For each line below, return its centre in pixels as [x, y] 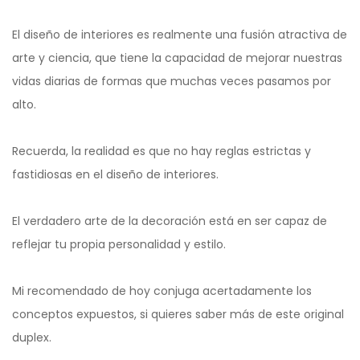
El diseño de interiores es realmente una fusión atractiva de [180, 34]
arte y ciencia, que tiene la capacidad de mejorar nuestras [177, 57]
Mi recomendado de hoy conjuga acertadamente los [162, 290]
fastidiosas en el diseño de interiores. [115, 174]
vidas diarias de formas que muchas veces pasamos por [172, 81]
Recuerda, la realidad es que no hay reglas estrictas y [162, 151]
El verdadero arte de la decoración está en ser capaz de [170, 221]
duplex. [32, 337]
